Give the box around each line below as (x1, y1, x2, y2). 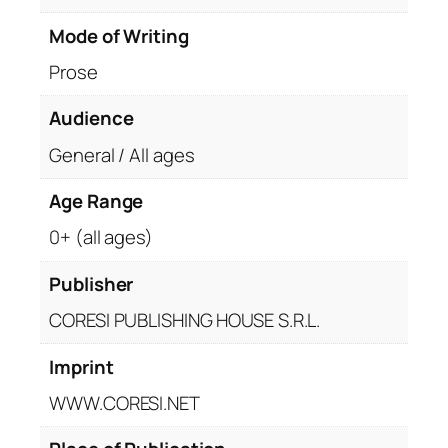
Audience (49, 105, 134, 132)
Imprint (49, 353, 114, 380)
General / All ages (49, 141, 195, 168)
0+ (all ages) (49, 224, 153, 251)
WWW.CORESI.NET (49, 389, 200, 416)
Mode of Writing (49, 22, 189, 49)
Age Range (49, 188, 144, 215)
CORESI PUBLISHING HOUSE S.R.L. (49, 307, 321, 334)
